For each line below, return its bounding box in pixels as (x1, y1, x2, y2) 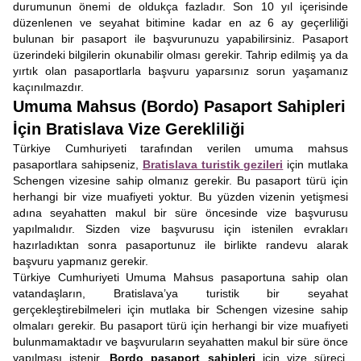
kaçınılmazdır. (13, 81, 84, 93)
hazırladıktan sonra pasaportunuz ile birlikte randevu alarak (13, 239, 348, 251)
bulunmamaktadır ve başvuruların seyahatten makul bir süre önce (13, 335, 348, 348)
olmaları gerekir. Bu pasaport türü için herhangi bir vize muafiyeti (13, 319, 348, 332)
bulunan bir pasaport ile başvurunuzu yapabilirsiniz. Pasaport (13, 32, 348, 45)
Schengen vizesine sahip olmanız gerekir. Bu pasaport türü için (13, 174, 348, 187)
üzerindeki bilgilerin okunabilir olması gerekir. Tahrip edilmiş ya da (13, 48, 348, 61)
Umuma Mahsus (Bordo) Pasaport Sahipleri (13, 98, 346, 115)
